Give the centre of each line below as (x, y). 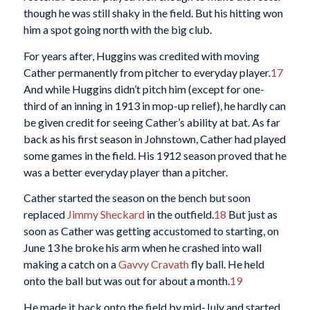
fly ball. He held (226, 264)
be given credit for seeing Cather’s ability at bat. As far (152, 122)
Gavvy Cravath (153, 264)
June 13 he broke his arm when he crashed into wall (142, 248)
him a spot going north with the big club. (117, 30)
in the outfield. (179, 215)
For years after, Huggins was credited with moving (141, 55)
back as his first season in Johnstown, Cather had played (154, 138)
